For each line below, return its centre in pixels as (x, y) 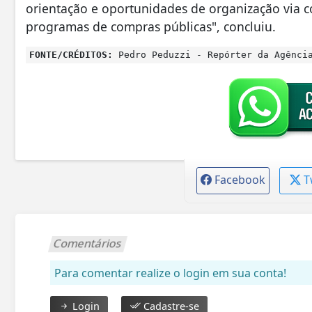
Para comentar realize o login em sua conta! (170, 273)
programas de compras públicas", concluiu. (151, 27)
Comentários (88, 243)
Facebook (240, 180)
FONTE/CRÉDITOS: (71, 55)
